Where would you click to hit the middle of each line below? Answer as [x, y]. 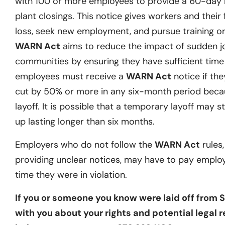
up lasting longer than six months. [85, 121]
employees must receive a [71, 76]
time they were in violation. [71, 175]
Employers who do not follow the [85, 144]
